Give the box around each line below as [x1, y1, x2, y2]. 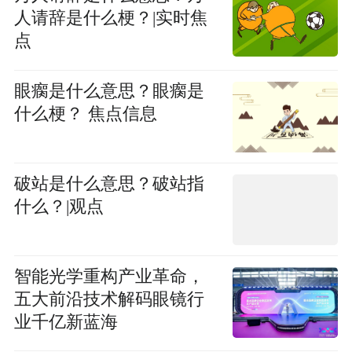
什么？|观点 [13, 196, 104, 216]
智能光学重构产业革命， [13, 266, 204, 286]
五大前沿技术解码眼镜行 [13, 289, 204, 309]
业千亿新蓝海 [13, 312, 118, 332]
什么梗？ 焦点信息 [13, 104, 157, 123]
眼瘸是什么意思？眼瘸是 [13, 81, 204, 101]
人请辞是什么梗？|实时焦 [13, 9, 207, 28]
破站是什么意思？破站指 [13, 174, 204, 193]
